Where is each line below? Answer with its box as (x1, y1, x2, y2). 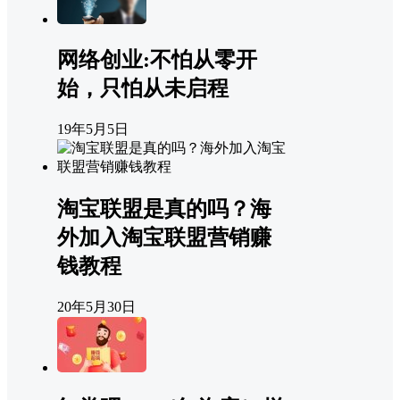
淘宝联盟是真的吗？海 (57, 197, 271, 221)
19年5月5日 (57, 121, 129, 137)
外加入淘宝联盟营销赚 (57, 226, 271, 250)
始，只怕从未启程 (57, 77, 229, 101)
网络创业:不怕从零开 (57, 48, 257, 72)
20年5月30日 (57, 299, 136, 315)
